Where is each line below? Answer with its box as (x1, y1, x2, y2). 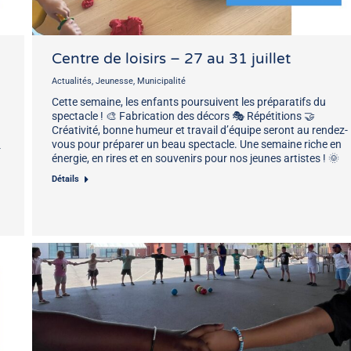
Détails (52, 173, 79, 184)
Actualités (52, 75, 92, 86)
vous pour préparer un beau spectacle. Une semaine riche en (52, 137, 342, 150)
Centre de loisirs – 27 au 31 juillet (52, 49, 291, 67)
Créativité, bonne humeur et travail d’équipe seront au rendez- (52, 123, 348, 136)
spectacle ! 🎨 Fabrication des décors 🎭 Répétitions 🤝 (52, 109, 315, 122)
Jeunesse (96, 75, 133, 86)
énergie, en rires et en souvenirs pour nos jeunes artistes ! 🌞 (52, 151, 344, 165)
